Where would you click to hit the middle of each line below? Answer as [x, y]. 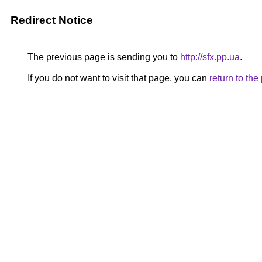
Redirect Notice [52, 20]
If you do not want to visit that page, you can [117, 78]
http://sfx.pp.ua [210, 57]
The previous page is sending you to [103, 57]
